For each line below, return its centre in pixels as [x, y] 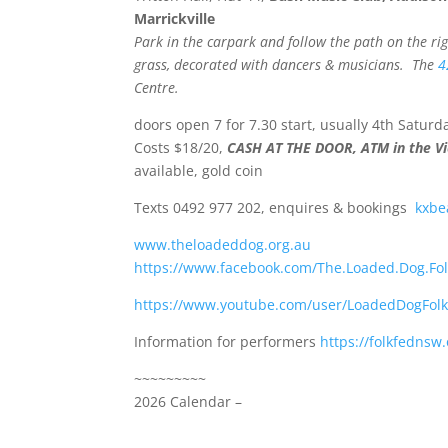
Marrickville [175, 18]
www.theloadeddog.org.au [223, 244]
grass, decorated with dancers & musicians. [273, 64]
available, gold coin [199, 170]
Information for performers [227, 341]
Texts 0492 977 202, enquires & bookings [275, 207]
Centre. [159, 87]
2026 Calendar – [188, 401]
